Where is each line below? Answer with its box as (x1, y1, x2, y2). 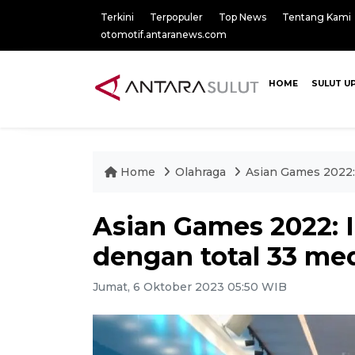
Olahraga (175, 165, 229, 179)
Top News (219, 11, 266, 23)
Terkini (101, 11, 134, 23)
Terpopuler (150, 11, 203, 23)
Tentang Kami (282, 11, 351, 23)
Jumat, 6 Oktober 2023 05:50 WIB (93, 280, 287, 294)
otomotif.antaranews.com (101, 29, 227, 40)
